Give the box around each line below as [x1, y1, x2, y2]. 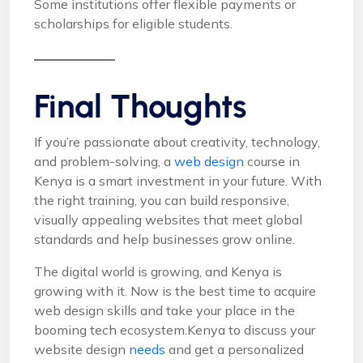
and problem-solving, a [34, 153, 174, 170]
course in [247, 153, 300, 170]
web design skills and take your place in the [34, 302, 295, 319]
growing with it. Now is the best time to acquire [34, 283, 316, 300]
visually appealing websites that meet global [34, 211, 302, 228]
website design [34, 341, 129, 358]
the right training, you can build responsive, [34, 192, 289, 209]
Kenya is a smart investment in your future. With [34, 173, 322, 190]
